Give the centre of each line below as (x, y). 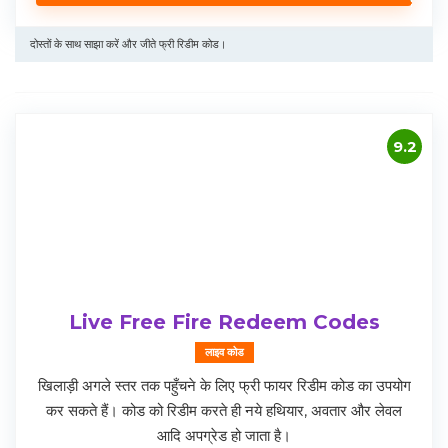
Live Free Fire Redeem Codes (224, 322)
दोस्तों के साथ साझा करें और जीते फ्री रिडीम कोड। (128, 44)
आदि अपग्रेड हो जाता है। (224, 436)
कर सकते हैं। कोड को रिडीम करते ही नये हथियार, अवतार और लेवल (224, 411)
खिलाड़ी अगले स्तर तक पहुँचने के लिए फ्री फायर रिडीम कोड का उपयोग (224, 386)
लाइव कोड (224, 352)
